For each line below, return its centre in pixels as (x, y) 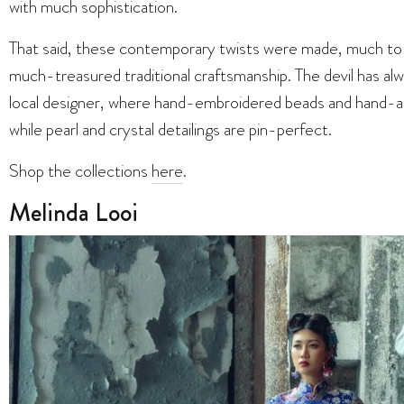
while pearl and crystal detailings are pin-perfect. (172, 129)
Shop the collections (80, 171)
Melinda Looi (73, 213)
